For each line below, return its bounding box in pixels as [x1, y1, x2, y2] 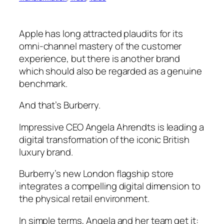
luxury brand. [19, 145, 73, 158]
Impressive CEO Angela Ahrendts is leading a [19, 120, 204, 133]
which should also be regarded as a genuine [19, 64, 202, 77]
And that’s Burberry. [19, 98, 100, 112]
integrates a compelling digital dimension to [19, 179, 200, 193]
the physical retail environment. [19, 192, 149, 205]
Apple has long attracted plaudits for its [19, 26, 183, 40]
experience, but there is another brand [19, 51, 180, 65]
